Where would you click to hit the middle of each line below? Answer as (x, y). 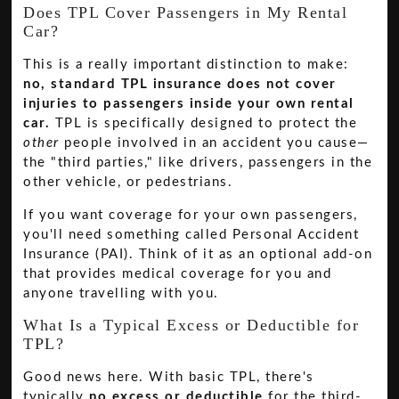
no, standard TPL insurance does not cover (180, 85)
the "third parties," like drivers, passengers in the (198, 163)
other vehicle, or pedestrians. (128, 183)
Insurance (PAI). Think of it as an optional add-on (198, 254)
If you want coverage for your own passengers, (191, 215)
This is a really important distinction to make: (186, 65)
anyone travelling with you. (121, 293)
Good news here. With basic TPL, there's (169, 378)
